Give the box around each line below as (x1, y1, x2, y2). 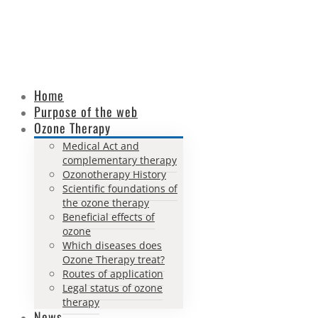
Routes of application (62, 266, 163, 280)
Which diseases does (62, 238, 162, 252)
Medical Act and (62, 138, 139, 153)
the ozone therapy (62, 195, 149, 209)
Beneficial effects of (62, 209, 155, 224)
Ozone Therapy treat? (62, 252, 165, 266)
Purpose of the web (34, 102, 138, 121)
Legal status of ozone (62, 280, 163, 295)
